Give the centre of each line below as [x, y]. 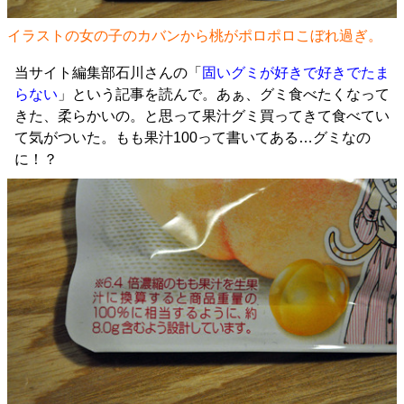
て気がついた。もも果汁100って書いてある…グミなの [193, 138]
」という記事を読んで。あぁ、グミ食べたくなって [224, 95]
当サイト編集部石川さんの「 [108, 73]
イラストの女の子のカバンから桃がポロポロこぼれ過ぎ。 [195, 36]
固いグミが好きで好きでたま [296, 73]
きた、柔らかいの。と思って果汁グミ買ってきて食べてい [202, 116]
